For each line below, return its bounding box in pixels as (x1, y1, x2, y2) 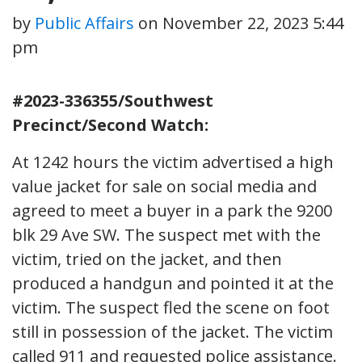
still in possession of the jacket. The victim (12, 320, 333, 343)
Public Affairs (35, 11, 134, 34)
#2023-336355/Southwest (12, 89, 213, 112)
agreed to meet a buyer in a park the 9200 (12, 199, 332, 221)
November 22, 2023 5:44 (162, 11, 343, 34)
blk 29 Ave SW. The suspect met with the (12, 223, 321, 246)
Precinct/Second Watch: (12, 113, 208, 136)
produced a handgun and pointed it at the (12, 271, 334, 294)
